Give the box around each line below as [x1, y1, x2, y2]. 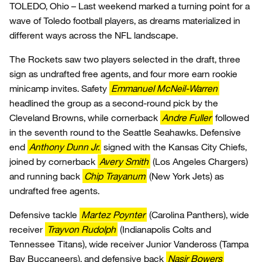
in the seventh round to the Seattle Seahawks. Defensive [9, 126, 241, 138]
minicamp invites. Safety [9, 82, 109, 94]
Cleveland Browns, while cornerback [9, 112, 160, 123]
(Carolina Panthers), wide [147, 209, 249, 220]
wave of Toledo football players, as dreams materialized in [9, 15, 240, 26]
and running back [9, 170, 82, 182]
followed [213, 112, 249, 123]
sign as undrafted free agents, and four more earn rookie [9, 68, 237, 80]
